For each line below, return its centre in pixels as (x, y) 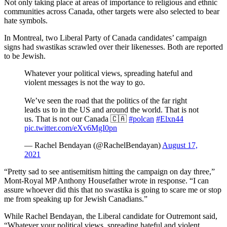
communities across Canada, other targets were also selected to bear (112, 11)
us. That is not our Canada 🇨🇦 (77, 119)
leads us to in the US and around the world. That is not (111, 109)
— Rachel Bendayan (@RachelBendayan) (93, 145)
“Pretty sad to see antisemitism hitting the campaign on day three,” (109, 171)
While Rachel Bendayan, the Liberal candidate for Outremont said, (111, 216)
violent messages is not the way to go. (85, 82)
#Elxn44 (170, 119)
